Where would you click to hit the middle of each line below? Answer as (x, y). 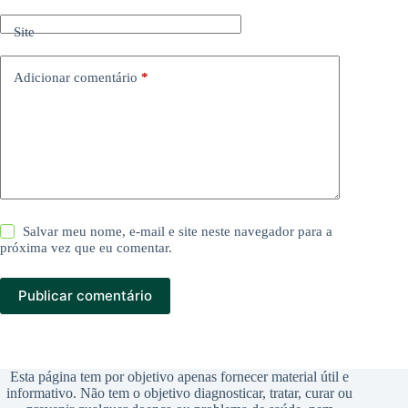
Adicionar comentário (76, 78)
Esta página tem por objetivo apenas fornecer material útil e (180, 377)
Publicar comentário (85, 296)
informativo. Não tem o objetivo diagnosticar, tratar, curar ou (180, 393)
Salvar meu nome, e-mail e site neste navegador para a (178, 231)
